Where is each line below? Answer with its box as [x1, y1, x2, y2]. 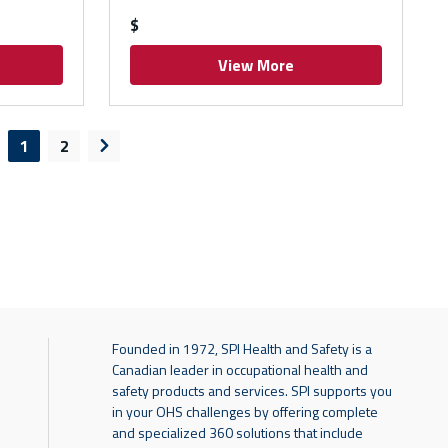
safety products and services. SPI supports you [112, 379, 392, 401]
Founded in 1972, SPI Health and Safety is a [112, 337, 372, 359]
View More [218, 52, 295, 77]
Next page [102, 144, 179, 169]
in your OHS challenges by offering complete [112, 400, 378, 422]
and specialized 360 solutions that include [112, 421, 363, 443]
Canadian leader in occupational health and [112, 358, 368, 380]
